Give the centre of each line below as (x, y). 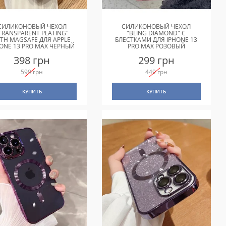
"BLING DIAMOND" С (156, 33)
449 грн (156, 72)
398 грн (32, 61)
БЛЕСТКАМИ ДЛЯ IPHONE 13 (156, 40)
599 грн (32, 72)
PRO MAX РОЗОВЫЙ (156, 46)
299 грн (156, 61)
